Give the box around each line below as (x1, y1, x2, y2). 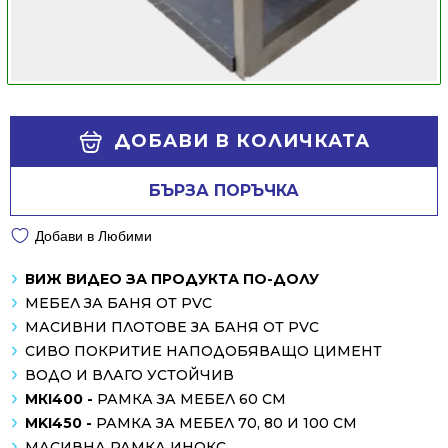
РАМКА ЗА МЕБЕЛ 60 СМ (97, 390, 286, 409)
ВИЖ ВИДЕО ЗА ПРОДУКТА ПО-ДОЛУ (25, 270, 319, 289)
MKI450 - (25, 414, 96, 433)
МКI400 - (25, 390, 97, 409)
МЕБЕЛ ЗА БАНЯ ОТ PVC (25, 294, 212, 313)
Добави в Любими (35, 228, 152, 245)
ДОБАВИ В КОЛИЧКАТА (113, 129, 370, 152)
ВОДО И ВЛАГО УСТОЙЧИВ (25, 366, 234, 385)
